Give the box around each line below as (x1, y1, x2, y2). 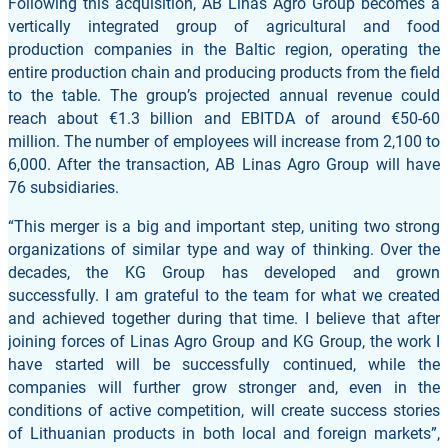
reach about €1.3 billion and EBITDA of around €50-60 (8, 108, 440, 128)
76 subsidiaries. (8, 177, 119, 197)
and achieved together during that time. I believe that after (8, 308, 440, 328)
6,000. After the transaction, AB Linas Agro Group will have (8, 154, 440, 174)
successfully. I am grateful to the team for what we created (8, 285, 440, 305)
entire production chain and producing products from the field (8, 62, 440, 82)
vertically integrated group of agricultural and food (8, 16, 440, 36)
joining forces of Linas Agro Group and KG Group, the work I (8, 331, 440, 351)
